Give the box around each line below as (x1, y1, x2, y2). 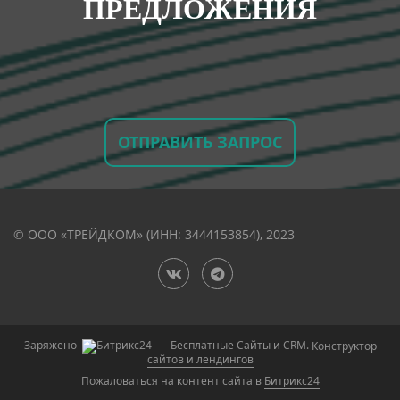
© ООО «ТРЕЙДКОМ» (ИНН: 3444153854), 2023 (13, 226, 295, 244)
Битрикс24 (263, 373, 320, 389)
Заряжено (23, 337, 79, 354)
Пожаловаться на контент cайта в (80, 373, 264, 389)
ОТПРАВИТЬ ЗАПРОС (118, 130, 282, 153)
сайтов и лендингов (146, 352, 254, 368)
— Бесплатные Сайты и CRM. (154, 337, 312, 354)
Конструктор (311, 337, 377, 354)
